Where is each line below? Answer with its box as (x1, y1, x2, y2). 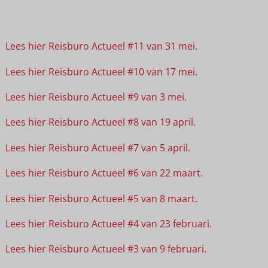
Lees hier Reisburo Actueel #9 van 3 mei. (5, 90, 187, 103)
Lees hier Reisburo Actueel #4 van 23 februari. (5, 217, 212, 230)
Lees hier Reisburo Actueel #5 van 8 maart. (5, 191, 197, 205)
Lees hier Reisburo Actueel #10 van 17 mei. (5, 65, 197, 78)
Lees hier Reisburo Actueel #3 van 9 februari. (5, 242, 206, 256)
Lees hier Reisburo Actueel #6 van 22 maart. (5, 166, 203, 180)
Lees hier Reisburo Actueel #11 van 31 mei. (5, 39, 197, 53)
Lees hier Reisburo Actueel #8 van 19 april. (5, 115, 196, 129)
